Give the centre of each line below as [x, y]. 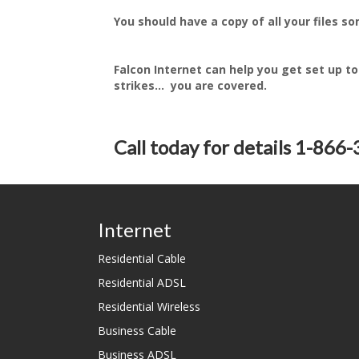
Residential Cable [142, 258]
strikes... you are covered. [190, 85]
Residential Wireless [149, 307]
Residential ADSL [142, 282]
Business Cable [137, 331]
